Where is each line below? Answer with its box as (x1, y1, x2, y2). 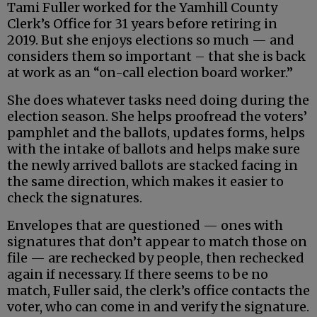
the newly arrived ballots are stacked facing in (7, 156, 298, 173)
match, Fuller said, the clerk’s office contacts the (7, 282, 310, 299)
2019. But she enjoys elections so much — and (7, 31, 294, 48)
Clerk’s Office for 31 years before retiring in (7, 15, 277, 32)
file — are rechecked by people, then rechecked (7, 249, 304, 266)
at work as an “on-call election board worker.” (7, 64, 293, 81)
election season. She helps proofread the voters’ (7, 108, 307, 125)
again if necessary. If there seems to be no (7, 265, 268, 282)
